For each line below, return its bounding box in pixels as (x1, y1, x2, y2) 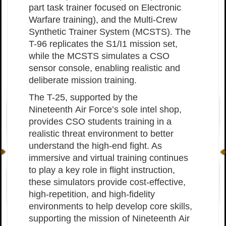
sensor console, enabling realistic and (29, 63, 180, 74)
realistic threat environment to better (29, 129, 174, 139)
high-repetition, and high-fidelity (29, 189, 155, 200)
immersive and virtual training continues (29, 153, 188, 163)
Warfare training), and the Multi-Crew (29, 15, 177, 25)
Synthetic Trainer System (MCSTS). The (29, 27, 191, 37)
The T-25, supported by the (29, 92, 138, 103)
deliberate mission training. (29, 75, 137, 86)
